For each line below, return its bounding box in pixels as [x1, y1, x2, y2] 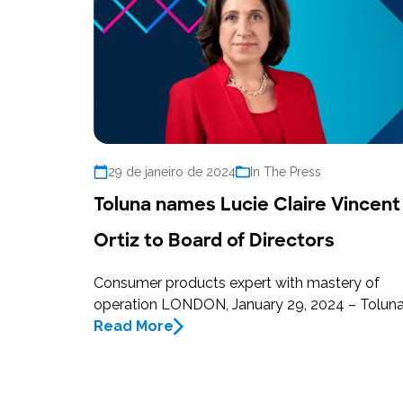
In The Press [250, 165, 321, 180]
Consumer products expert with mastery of [94, 274, 380, 292]
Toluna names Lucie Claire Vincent [94, 193, 400, 217]
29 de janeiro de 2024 [108, 165, 236, 180]
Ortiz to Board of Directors [94, 228, 335, 253]
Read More [94, 318, 174, 336]
